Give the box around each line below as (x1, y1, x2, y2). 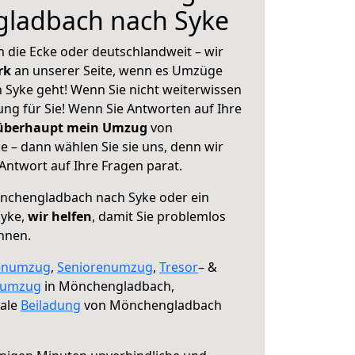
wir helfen (28, 208, 92, 225)
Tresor (159, 258, 198, 276)
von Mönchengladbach (81, 296, 222, 314)
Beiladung (21, 296, 81, 314)
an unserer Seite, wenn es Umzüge (14, 62, 223, 79)
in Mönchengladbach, (41, 277, 174, 295)
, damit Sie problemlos (92, 208, 226, 225)
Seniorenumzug (57, 258, 153, 276)
